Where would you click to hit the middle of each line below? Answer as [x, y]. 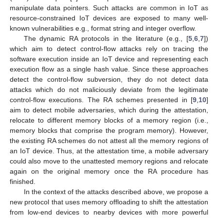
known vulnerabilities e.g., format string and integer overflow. [103, 28]
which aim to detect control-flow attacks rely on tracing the [109, 49]
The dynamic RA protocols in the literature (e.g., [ [106, 39]
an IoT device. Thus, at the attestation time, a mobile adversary [109, 151]
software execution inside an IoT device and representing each [109, 59]
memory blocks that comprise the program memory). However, [109, 131]
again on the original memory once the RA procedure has [109, 172]
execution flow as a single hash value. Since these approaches [109, 69]
